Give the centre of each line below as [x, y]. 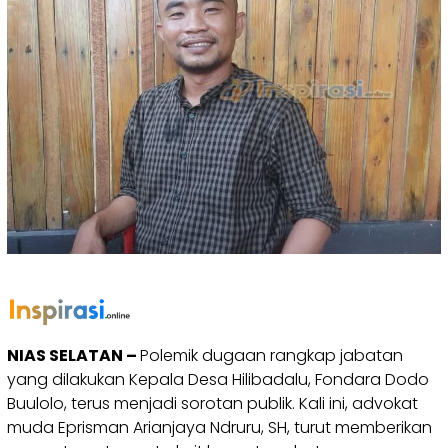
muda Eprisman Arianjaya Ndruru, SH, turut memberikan [219, 427]
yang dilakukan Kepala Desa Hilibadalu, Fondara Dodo [218, 379]
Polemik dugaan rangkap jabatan [271, 355]
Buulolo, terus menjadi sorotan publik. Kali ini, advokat [212, 403]
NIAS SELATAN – [73, 355]
